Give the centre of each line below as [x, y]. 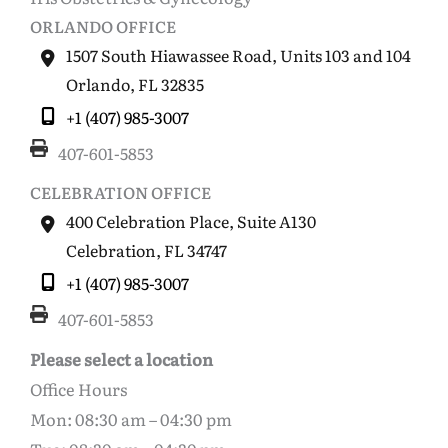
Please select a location [121, 359]
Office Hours [78, 389]
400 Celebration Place [147, 221]
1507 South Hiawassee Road [169, 55]
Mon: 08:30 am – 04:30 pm [141, 419]
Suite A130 [276, 221]
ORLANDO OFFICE [103, 26]
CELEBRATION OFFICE [120, 192]
